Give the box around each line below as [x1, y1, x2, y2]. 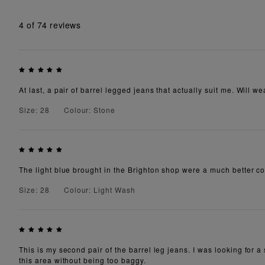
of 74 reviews [24, 18, 81, 31]
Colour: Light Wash [63, 185, 135, 195]
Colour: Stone [63, 105, 116, 115]
